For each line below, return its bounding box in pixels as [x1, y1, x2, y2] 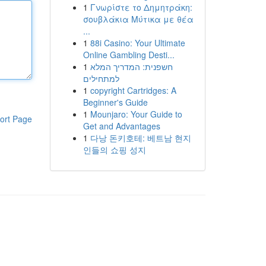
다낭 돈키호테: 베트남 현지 [90, 132, 191, 144]
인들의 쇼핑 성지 [83, 144, 146, 156]
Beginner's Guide [83, 96, 148, 108]
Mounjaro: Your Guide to [90, 108, 182, 120]
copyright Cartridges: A [90, 84, 176, 96]
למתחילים [83, 72, 119, 84]
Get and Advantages [83, 120, 160, 132]
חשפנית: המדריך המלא [90, 61, 173, 72]
